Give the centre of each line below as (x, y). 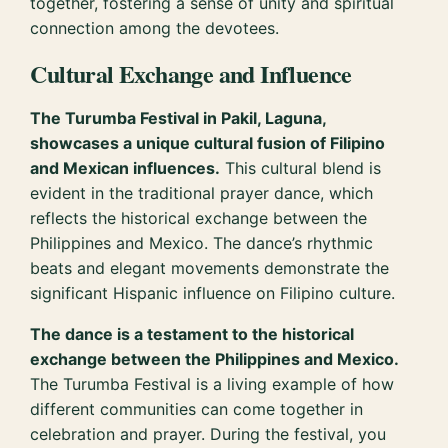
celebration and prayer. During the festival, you (208, 434)
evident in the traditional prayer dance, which (202, 193)
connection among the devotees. (155, 28)
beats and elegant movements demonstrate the (210, 268)
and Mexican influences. (125, 168)
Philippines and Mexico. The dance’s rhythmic (202, 243)
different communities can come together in (197, 409)
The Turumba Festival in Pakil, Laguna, (178, 118)
